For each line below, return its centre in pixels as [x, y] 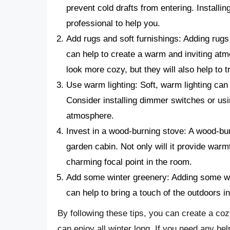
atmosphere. [90, 116]
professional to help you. [113, 24]
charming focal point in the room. [129, 162]
